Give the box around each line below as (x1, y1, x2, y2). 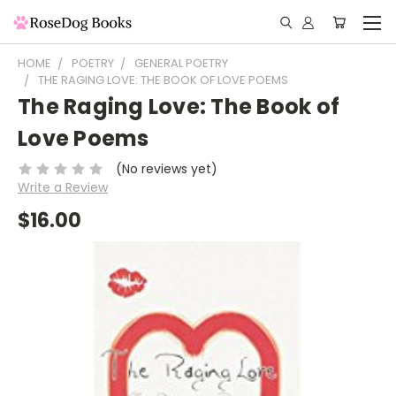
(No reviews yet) (115, 159, 217, 178)
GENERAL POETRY (134, 55, 228, 72)
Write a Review (18, 178, 108, 196)
